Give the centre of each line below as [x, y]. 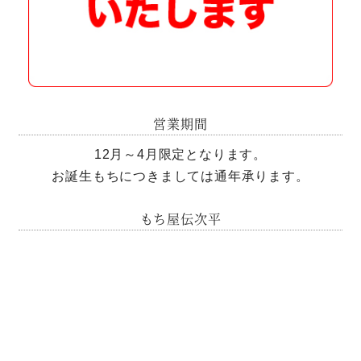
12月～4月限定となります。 [180, 154]
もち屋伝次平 [180, 218]
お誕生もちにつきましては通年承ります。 [180, 176]
